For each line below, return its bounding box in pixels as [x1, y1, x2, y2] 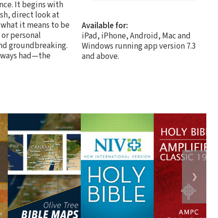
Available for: [82, 19, 128, 32]
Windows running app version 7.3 [82, 40, 196, 52]
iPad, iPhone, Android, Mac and [82, 30, 191, 42]
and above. [82, 50, 119, 62]
